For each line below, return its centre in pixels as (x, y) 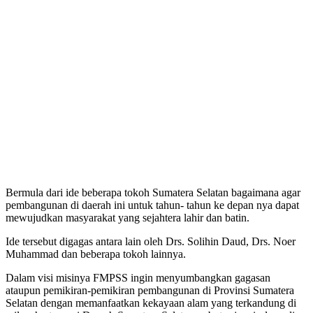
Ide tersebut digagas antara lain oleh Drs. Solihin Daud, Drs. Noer (151, 241)
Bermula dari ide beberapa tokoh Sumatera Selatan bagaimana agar (153, 192)
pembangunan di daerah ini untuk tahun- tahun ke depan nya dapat (152, 205)
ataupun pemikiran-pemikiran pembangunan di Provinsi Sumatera (150, 290)
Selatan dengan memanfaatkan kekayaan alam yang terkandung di (151, 303)
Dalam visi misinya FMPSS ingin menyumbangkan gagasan (138, 277)
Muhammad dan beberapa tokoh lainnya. (96, 254)
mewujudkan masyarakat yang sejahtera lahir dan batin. (128, 217)
